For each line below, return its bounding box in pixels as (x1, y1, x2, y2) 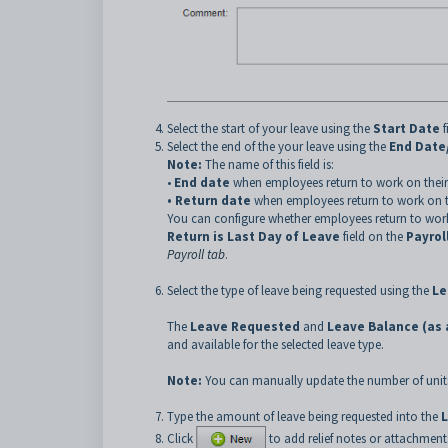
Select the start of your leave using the (167, 120, 373, 138)
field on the (343, 228, 403, 246)
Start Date (373, 120, 440, 138)
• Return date (167, 192, 251, 210)
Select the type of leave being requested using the (167, 282, 432, 300)
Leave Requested (190, 318, 300, 336)
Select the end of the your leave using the (167, 138, 389, 156)
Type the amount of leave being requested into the (167, 408, 441, 426)
